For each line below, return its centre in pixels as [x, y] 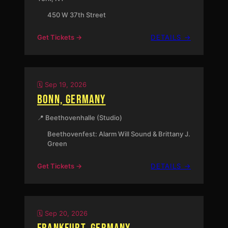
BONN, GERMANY [72, 100]
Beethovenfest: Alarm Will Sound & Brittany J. [119, 134]
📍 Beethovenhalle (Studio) [80, 118]
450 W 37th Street [76, 15]
